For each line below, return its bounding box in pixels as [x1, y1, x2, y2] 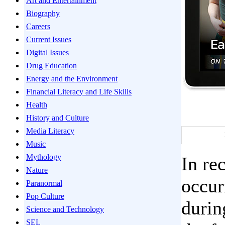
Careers [26, 22, 50, 31]
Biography [26, 9, 60, 18]
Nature [26, 166, 48, 174]
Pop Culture [26, 192, 64, 200]
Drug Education [26, 61, 77, 70]
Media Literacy [26, 127, 74, 135]
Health [26, 100, 47, 109]
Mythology [26, 153, 61, 161]
